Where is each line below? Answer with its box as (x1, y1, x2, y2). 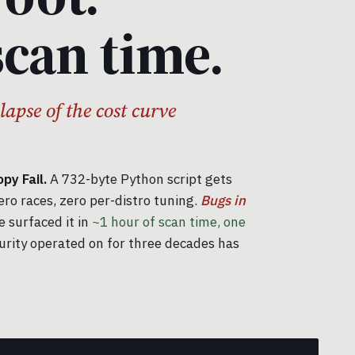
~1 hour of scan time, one (92, 213, 246, 231)
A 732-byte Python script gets (47, 170, 232, 189)
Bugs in (200, 192, 246, 210)
